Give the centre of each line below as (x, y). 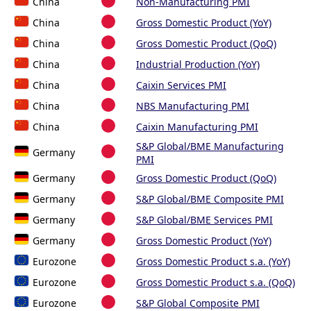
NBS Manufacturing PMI (193, 106)
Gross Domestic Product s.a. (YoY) (213, 262)
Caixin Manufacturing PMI (197, 127)
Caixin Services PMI (181, 85)
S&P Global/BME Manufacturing (210, 146)
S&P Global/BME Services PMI (204, 220)
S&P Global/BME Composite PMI (210, 199)
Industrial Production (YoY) (198, 65)
